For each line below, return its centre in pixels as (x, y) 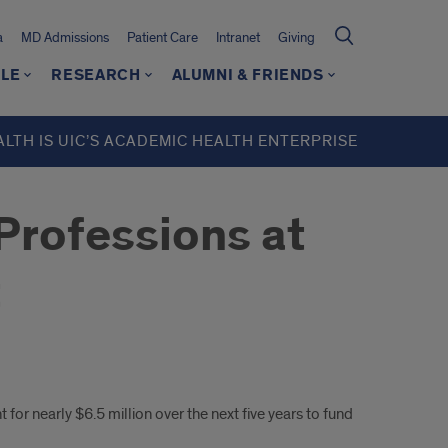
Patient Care (162, 37)
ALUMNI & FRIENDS (247, 75)
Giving (296, 37)
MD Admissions (65, 37)
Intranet (238, 37)
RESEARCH (96, 75)
